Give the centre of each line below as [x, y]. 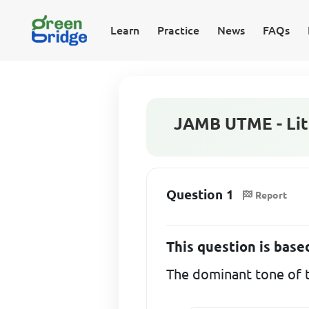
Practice [178, 30]
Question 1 [200, 194]
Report [271, 196]
